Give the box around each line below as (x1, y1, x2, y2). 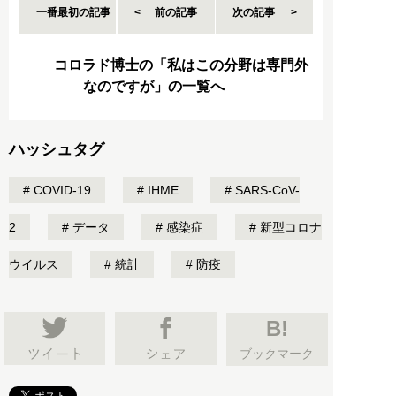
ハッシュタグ (9, 141, 104, 159)
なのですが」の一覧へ (83, 79, 225, 95)
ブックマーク (240, 346, 315, 361)
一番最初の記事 (36, 6, 111, 19)
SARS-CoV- (232, 183, 300, 198)
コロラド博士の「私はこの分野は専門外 (54, 57, 308, 73)
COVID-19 (30, 183, 91, 198)
